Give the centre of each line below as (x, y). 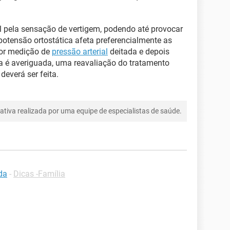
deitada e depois (139, 52)
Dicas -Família (39, 174)
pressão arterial (80, 52)
